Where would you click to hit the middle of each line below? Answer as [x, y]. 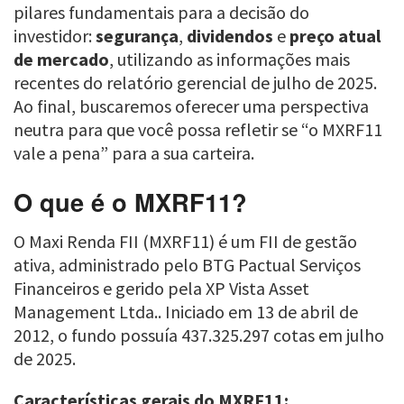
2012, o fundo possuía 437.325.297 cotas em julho [199, 335]
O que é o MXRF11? [130, 201]
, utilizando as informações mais [230, 59]
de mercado [61, 59]
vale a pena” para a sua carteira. [134, 152]
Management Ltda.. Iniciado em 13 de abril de [186, 312]
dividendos [230, 35]
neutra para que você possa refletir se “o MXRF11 [198, 129]
